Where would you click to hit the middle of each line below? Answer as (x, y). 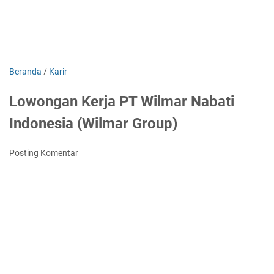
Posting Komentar (44, 153)
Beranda (25, 72)
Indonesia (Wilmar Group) (93, 124)
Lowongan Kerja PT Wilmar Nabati (122, 102)
